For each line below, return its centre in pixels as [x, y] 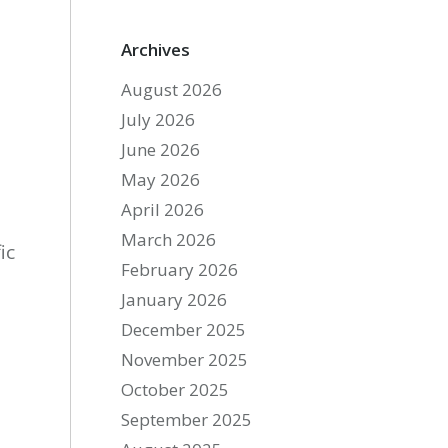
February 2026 [180, 269]
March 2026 [169, 239]
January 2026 [174, 299]
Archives [156, 49]
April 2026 [163, 209]
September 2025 [187, 419]
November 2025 [185, 359]
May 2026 [161, 179]
